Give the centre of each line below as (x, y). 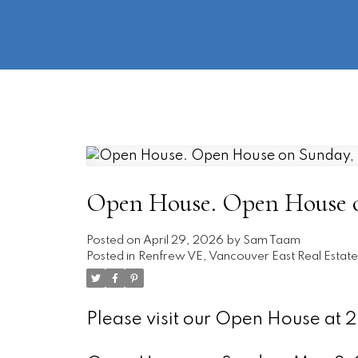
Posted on (114, 240)
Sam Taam (271, 240)
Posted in (110, 256)
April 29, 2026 (183, 240)
